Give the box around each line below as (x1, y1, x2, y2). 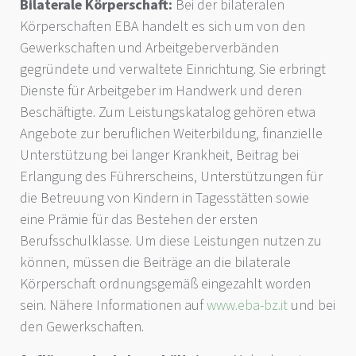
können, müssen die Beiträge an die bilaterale (20, 252, 291, 273)
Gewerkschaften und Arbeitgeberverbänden (20, 37, 279, 58)
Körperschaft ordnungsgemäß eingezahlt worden (20, 273, 311, 294)
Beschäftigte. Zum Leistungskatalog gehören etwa (20, 102, 315, 122)
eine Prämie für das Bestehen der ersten (20, 209, 257, 230)
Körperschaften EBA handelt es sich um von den (20, 16, 305, 37)
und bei (288, 295, 335, 315)
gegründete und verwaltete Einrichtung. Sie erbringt (20, 59, 326, 79)
